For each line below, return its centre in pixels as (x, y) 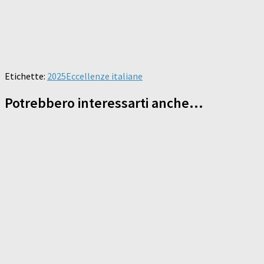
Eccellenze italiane (104, 76)
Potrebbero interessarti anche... (104, 103)
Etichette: (25, 76)
